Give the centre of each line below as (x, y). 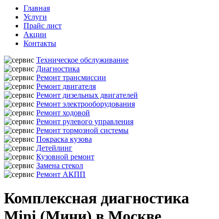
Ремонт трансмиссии (71, 77)
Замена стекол (60, 165)
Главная (37, 8)
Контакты (40, 43)
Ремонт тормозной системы (82, 130)
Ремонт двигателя (66, 86)
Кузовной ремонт (65, 157)
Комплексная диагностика (97, 198)
